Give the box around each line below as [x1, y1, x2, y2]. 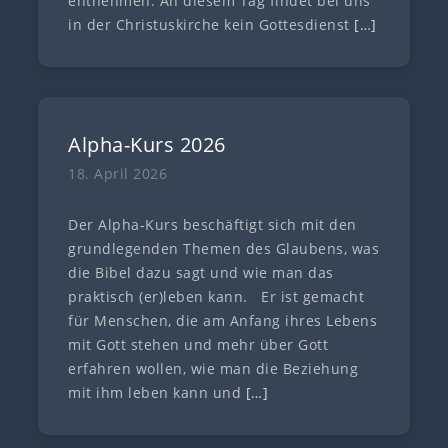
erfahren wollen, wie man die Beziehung [68, 360, 359, 378]
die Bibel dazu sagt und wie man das [68, 264, 334, 282]
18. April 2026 [68, 165, 168, 183]
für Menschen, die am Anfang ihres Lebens [68, 312, 378, 330]
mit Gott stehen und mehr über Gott [68, 336, 329, 354]
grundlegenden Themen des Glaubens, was [68, 240, 380, 258]
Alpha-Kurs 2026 [68, 131, 226, 158]
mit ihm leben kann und [68, 384, 246, 402]
